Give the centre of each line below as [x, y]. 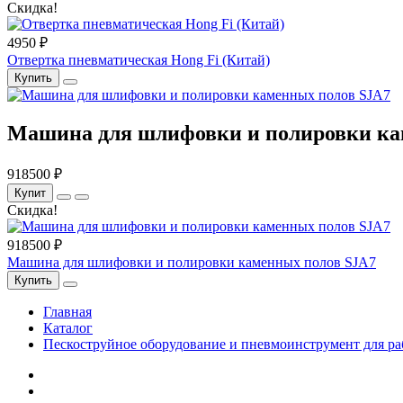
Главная [67, 312]
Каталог [68, 328]
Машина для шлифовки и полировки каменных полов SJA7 [192, 263]
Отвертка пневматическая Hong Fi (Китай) [139, 60]
